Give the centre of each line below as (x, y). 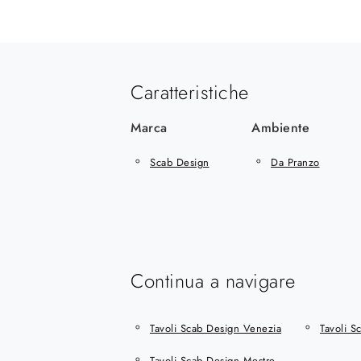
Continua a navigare (213, 281)
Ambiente (280, 128)
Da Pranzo (295, 162)
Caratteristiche (190, 92)
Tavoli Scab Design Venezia (216, 328)
